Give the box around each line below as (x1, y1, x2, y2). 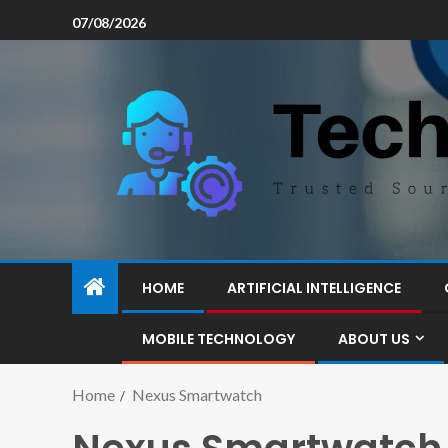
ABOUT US (338, 329, 410, 349)
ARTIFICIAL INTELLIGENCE (227, 278, 401, 298)
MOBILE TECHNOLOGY (142, 329, 295, 349)
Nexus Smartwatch (132, 385, 262, 404)
